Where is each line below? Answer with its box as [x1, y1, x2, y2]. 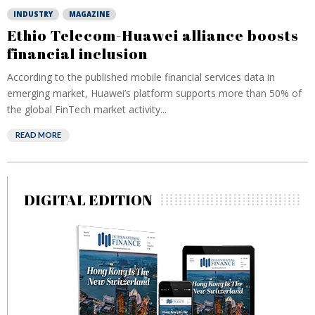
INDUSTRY [13, 9, 53, 19]
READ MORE [15, 130, 61, 139]
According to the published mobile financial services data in [7, 70, 275, 84]
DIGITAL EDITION [24, 190, 153, 210]
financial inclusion [7, 44, 148, 63]
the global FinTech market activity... [7, 103, 167, 116]
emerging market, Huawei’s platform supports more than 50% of [7, 86, 302, 100]
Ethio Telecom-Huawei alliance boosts [7, 25, 299, 45]
